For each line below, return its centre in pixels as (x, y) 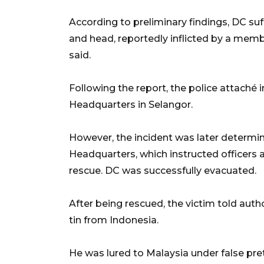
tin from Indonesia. (114, 220)
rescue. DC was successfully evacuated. (163, 170)
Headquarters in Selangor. (131, 104)
